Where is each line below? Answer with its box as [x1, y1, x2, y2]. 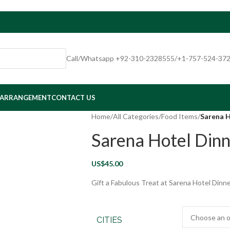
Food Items [161, 112, 198, 121]
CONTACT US [51, 93, 95, 102]
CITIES [96, 215, 122, 225]
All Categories [112, 112, 159, 121]
